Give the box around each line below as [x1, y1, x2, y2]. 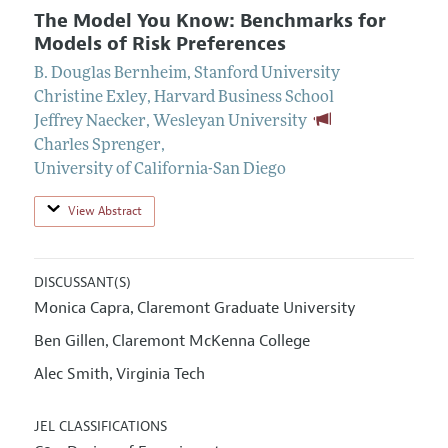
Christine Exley [33, 90, 147, 107]
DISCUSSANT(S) [33, 274, 131, 292]
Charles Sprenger [33, 138, 161, 155]
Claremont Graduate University [136, 298, 356, 319]
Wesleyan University [152, 114, 307, 131]
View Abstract [67, 203, 142, 220]
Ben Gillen [33, 331, 105, 352]
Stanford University [193, 66, 340, 83]
